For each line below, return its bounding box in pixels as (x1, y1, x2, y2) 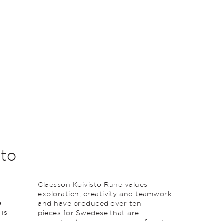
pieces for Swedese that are (38, 208, 139, 217)
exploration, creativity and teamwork (38, 189, 172, 198)
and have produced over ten (38, 199, 142, 208)
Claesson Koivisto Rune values (38, 180, 147, 189)
